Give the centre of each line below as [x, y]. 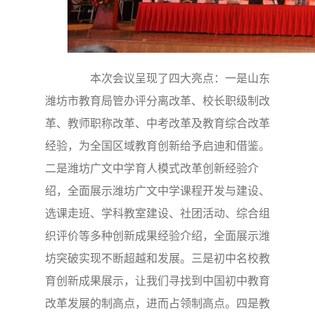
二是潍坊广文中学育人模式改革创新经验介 [152, 168]
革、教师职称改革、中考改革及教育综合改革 [157, 123]
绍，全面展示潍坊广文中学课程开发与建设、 [157, 191]
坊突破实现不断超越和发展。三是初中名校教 [157, 258]
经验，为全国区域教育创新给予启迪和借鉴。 [157, 146]
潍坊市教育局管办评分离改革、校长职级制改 [157, 101]
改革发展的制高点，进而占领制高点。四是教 [157, 303]
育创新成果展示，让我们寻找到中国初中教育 [157, 281]
